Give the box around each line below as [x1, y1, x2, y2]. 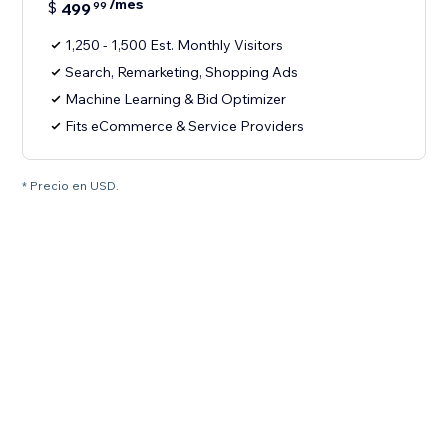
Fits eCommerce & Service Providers [65, 117, 305, 136]
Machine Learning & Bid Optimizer [65, 90, 287, 109]
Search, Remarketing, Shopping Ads [65, 63, 299, 82]
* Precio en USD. [22, 178, 120, 194]
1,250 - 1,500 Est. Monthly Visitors [65, 36, 284, 55]
